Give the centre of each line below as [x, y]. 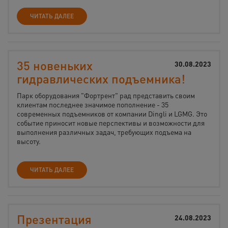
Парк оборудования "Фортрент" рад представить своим [106, 95]
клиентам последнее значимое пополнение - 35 [93, 104]
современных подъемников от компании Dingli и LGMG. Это [112, 113]
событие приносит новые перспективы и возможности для [111, 123]
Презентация [54, 219]
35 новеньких [55, 65]
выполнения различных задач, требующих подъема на [104, 132]
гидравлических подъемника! [101, 79]
